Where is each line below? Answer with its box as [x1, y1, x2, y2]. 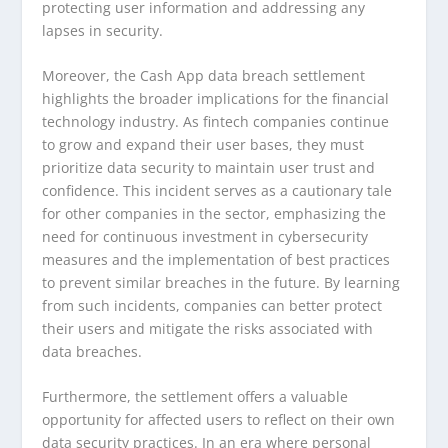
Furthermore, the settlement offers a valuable [42, 387, 349, 407]
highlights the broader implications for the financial [42, 88, 390, 108]
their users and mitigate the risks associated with [42, 318, 374, 338]
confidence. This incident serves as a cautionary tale [42, 180, 393, 200]
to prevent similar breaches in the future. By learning [42, 272, 401, 292]
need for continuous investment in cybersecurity [42, 226, 369, 246]
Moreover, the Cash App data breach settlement [42, 65, 366, 85]
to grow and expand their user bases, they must [42, 134, 365, 154]
